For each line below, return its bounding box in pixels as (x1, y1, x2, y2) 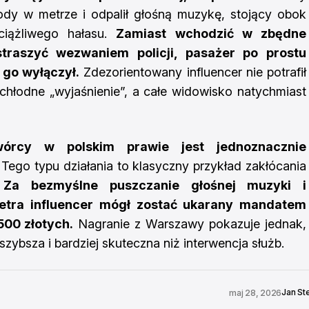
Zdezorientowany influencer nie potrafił (79, 65, 307, 79)
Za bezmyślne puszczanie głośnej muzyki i (3, 178, 306, 192)
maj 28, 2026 (228, 288, 282, 298)
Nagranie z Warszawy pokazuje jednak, (73, 217, 307, 231)
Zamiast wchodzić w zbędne (116, 26, 307, 41)
